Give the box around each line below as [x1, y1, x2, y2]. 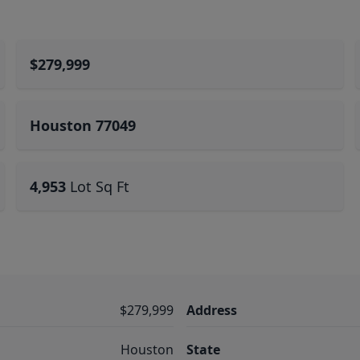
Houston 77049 [30, 116, 137, 135]
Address [186, 301, 237, 319]
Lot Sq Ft [70, 177, 130, 196]
